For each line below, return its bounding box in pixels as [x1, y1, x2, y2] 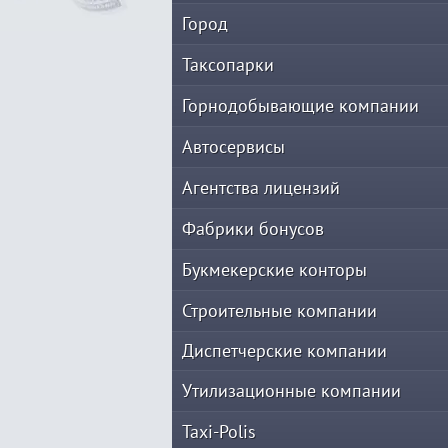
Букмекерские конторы [182, 258, 367, 281]
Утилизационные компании [182, 379, 401, 402]
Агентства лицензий [182, 176, 340, 199]
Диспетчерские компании [182, 339, 387, 362]
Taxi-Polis [182, 420, 256, 443]
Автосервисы [182, 135, 285, 158]
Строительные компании [182, 299, 377, 322]
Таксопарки [182, 53, 274, 76]
